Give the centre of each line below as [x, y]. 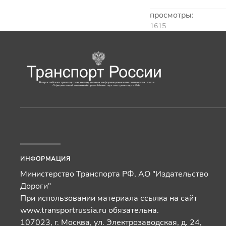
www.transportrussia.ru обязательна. [90, 210]
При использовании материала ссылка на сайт [109, 198]
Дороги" [36, 186]
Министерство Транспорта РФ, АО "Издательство [114, 174]
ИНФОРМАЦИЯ [45, 159]
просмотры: [172, 15]
